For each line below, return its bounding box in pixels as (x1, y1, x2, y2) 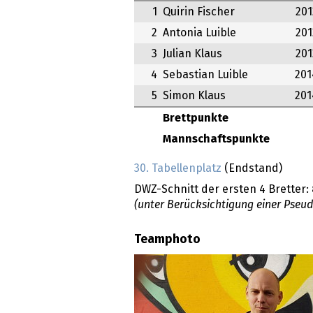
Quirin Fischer (163, 6, 235, 18)
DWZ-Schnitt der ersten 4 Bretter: (134, 184, 312, 196)
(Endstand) (221, 163, 282, 175)
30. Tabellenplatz (134, 163, 221, 175)
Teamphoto (134, 233, 201, 246)
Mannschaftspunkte (163, 133, 270, 145)
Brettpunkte (163, 112, 228, 124)
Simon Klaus (163, 90, 226, 102)
